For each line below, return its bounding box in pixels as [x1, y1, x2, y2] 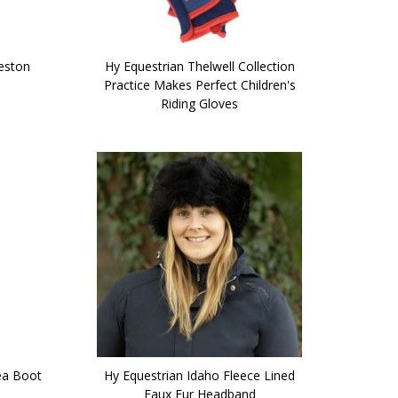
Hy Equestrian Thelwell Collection [104, 57, 295, 75]
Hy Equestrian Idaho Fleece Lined [104, 367, 295, 385]
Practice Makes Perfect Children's [103, 76, 296, 93]
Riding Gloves [161, 94, 238, 112]
